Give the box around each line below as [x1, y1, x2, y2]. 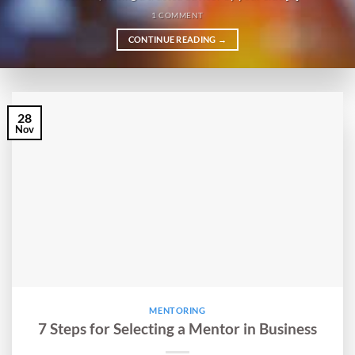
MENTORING [149, 305, 206, 316]
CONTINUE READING [128, 34, 219, 45]
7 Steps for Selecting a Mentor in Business [38, 319, 317, 338]
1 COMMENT [151, 10, 204, 20]
